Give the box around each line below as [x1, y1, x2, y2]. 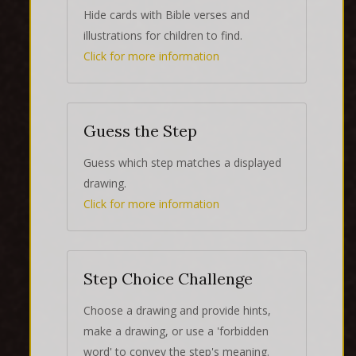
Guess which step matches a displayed [83, 154, 281, 170]
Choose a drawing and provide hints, [83, 302, 271, 318]
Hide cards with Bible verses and [83, 6, 250, 22]
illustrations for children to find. [83, 27, 242, 43]
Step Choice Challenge [83, 268, 253, 288]
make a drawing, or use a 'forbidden [83, 323, 269, 339]
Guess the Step [83, 120, 197, 141]
